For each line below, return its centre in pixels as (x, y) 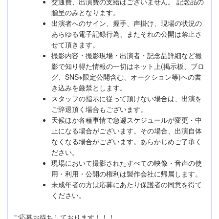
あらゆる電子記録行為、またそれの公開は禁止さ (127, 33)
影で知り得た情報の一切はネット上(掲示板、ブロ (128, 66)
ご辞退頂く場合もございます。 (99, 109)
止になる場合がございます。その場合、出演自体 (127, 130)
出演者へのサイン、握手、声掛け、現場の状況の (127, 23)
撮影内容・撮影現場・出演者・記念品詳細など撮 (127, 55)
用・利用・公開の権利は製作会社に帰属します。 (127, 173)
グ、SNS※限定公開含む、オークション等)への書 (126, 77)
